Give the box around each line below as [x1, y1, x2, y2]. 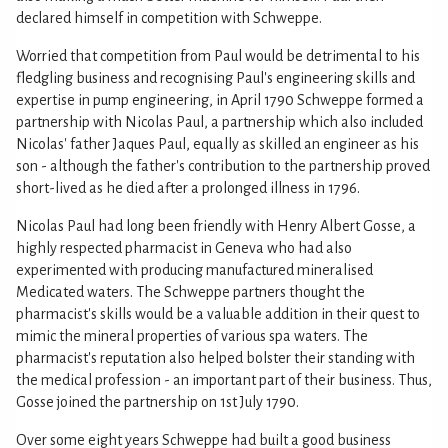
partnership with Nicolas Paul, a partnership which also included [16, 113, 423, 130]
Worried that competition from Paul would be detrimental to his [16, 47, 420, 64]
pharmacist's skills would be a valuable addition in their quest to [16, 305, 420, 322]
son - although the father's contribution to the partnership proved [16, 157, 430, 174]
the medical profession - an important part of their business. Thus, [16, 371, 432, 388]
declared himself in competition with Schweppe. [16, 9, 322, 26]
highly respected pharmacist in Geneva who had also [16, 239, 352, 256]
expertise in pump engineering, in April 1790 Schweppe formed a [16, 91, 424, 108]
